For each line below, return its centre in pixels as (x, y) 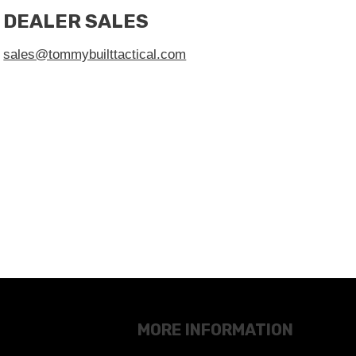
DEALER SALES (76, 21)
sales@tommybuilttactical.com (95, 54)
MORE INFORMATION (215, 329)
